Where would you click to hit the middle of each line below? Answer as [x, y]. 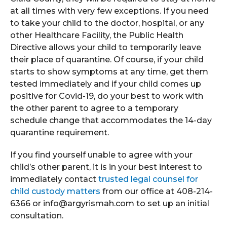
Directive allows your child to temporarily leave [106, 47]
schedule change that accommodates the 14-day [111, 120]
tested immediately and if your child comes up [106, 84]
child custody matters [55, 191]
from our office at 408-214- [157, 191]
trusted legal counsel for [148, 179]
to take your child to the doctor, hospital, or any [107, 23]
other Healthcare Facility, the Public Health [97, 35]
